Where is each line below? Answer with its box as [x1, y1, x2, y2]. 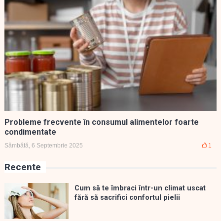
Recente [4, 161, 41, 173]
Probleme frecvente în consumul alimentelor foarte [4, 117, 199, 127]
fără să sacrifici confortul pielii [74, 193, 180, 202]
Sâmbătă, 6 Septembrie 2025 [4, 142, 83, 149]
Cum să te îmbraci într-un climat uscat [74, 184, 206, 193]
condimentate [4, 127, 56, 137]
